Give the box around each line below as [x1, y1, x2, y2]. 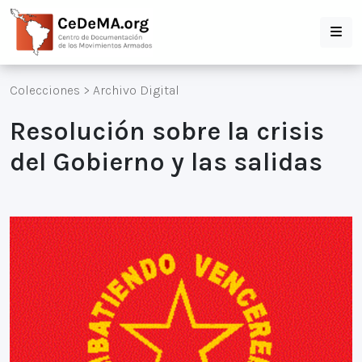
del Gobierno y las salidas [10, 147, 322, 177]
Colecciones [10, 82, 80, 98]
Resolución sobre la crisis [10, 116, 324, 146]
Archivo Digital [93, 82, 179, 98]
